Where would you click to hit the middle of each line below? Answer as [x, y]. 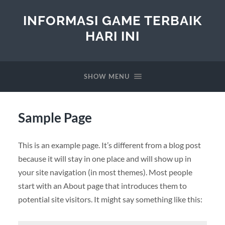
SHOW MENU [106, 76]
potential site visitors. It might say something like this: [110, 199]
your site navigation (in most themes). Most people [105, 172]
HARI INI [113, 36]
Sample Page [55, 117]
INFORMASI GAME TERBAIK [113, 20]
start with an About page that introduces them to [102, 185]
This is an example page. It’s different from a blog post [109, 145]
